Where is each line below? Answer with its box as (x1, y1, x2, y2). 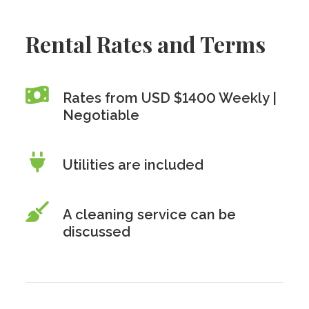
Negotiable (63, 107, 140, 123)
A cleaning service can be (63, 206, 237, 223)
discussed (63, 223, 131, 240)
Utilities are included (63, 157, 204, 173)
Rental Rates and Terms (26, 29, 266, 59)
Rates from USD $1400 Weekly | (63, 90, 277, 106)
